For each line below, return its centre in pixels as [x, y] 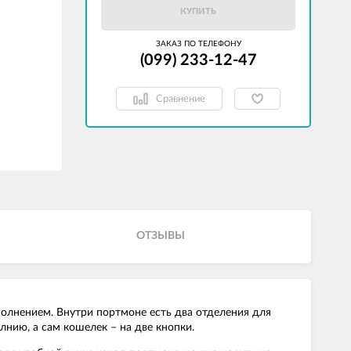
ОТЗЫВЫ [160, 236]
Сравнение [181, 99]
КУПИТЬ [198, 11]
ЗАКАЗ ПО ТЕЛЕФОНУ [198, 44]
